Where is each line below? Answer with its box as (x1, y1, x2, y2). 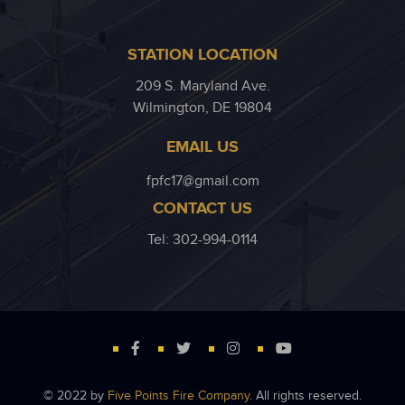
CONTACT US (153, 199, 252, 220)
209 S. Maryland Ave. (135, 78, 270, 96)
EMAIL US (166, 137, 239, 158)
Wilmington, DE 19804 (133, 99, 272, 118)
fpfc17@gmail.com (146, 173, 259, 191)
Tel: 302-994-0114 (147, 231, 258, 250)
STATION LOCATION (127, 45, 278, 66)
